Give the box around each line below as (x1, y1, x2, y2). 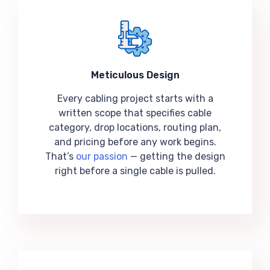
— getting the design (127, 151, 225, 162)
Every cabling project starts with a (57, 93, 213, 104)
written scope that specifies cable (58, 107, 212, 119)
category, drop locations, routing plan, (49, 122, 221, 133)
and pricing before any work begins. (54, 136, 216, 148)
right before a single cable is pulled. (54, 165, 216, 177)
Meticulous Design (90, 69, 180, 81)
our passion (75, 151, 128, 162)
